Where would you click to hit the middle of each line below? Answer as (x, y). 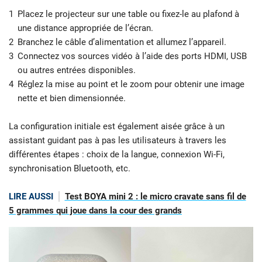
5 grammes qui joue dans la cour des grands (95, 210)
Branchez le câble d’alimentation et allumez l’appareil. (122, 42)
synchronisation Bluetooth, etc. (70, 168)
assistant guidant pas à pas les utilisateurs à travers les (118, 140)
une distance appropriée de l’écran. (85, 28)
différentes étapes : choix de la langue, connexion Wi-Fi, (117, 154)
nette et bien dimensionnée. (72, 98)
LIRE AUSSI (31, 196)
